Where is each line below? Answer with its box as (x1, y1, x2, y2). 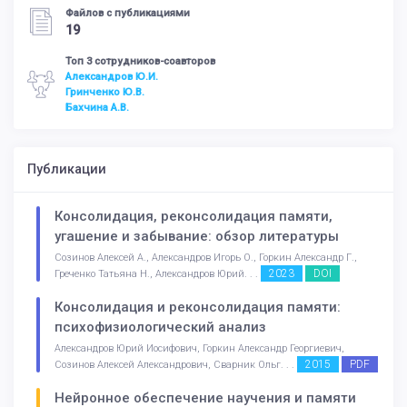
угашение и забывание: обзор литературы (55, 228, 339, 245)
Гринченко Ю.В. (65, 85, 144, 99)
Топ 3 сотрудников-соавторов (65, 55, 215, 68)
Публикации (27, 162, 106, 178)
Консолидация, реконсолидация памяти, (55, 208, 333, 225)
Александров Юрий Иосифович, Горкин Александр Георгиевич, (55, 342, 344, 354)
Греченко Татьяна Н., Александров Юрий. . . (55, 268, 261, 281)
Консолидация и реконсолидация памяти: (55, 298, 341, 315)
